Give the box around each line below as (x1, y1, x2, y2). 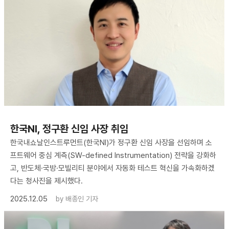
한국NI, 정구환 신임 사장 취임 (10, 122, 128, 135)
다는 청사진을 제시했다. (10, 176, 83, 186)
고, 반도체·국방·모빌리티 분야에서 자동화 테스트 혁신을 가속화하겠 (10, 163, 215, 173)
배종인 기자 (65, 194, 98, 203)
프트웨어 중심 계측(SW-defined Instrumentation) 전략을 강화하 (10, 150, 216, 160)
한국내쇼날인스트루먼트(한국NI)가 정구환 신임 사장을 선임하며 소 (10, 138, 212, 147)
